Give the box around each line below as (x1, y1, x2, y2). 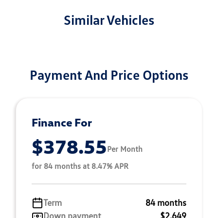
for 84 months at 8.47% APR (32, 161, 128, 171)
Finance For (32, 115, 92, 129)
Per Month (107, 144, 143, 154)
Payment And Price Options (30, 66, 188, 83)
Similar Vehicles (64, 11, 154, 28)
